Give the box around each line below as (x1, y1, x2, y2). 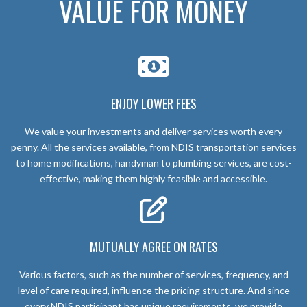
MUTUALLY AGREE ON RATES (89, 237, 218, 256)
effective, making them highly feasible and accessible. (40, 172, 267, 184)
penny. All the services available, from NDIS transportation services (10, 140, 297, 153)
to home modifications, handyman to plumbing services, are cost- (15, 156, 292, 169)
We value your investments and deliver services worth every (25, 125, 282, 137)
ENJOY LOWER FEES (110, 94, 197, 112)
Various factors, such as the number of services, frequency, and (19, 268, 288, 280)
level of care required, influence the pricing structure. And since (17, 284, 290, 296)
